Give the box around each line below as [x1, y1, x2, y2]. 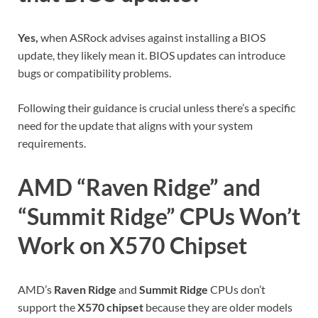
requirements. [18, 136, 86, 150]
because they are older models [143, 300, 292, 314]
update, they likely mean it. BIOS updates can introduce [18, 48, 285, 62]
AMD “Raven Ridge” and [18, 172, 261, 201]
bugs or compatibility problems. [18, 66, 171, 80]
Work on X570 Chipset [18, 231, 247, 259]
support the [18, 300, 77, 314]
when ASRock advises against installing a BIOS [40, 31, 265, 45]
